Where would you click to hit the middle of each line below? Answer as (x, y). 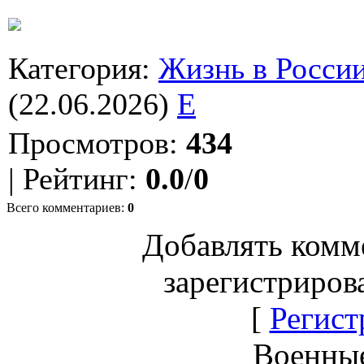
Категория (75, 68)
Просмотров (89, 143)
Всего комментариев (64, 207)
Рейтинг (76, 178)
